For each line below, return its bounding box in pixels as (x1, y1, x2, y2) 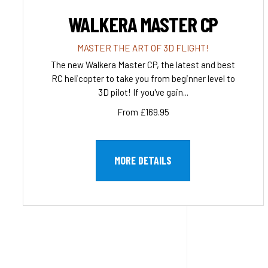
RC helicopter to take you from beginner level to (51, 72, 235, 84)
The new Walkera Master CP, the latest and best (51, 59, 236, 70)
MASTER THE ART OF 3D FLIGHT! (77, 42, 209, 53)
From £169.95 (117, 106, 169, 117)
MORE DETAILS (114, 153, 172, 167)
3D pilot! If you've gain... (98, 86, 188, 98)
